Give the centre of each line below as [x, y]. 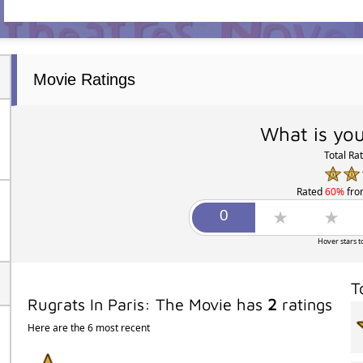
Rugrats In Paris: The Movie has [147, 304]
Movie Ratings [84, 79]
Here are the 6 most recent [88, 327]
